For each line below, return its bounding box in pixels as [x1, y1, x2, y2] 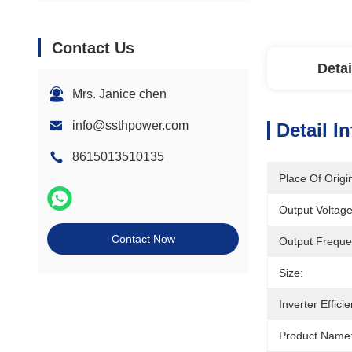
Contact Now [111, 233, 175, 245]
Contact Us [52, 39, 134, 57]
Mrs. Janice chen [72, 87, 167, 101]
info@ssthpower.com [72, 119, 189, 132]
